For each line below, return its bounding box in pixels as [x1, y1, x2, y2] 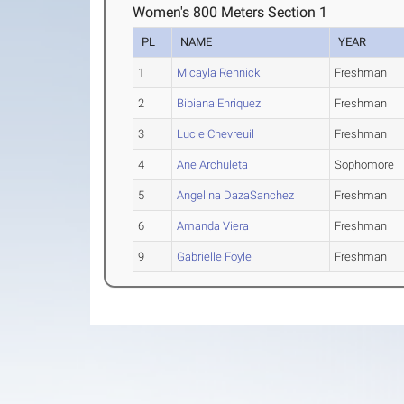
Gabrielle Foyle [177, 250, 252, 264]
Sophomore [335, 158, 395, 172]
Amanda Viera [177, 219, 250, 234]
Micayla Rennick [177, 66, 261, 80]
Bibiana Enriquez [177, 96, 262, 111]
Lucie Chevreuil [177, 127, 255, 142]
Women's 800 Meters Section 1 [133, 4, 328, 22]
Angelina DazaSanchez [177, 188, 295, 203]
